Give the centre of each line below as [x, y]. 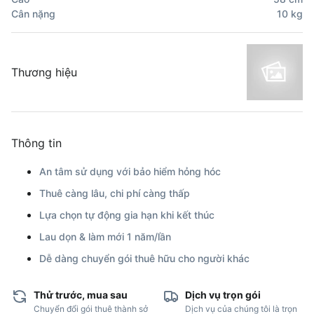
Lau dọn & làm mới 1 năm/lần [105, 236]
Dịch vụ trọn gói [223, 294]
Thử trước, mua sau [81, 294]
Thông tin [36, 143]
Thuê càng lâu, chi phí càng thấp [115, 193]
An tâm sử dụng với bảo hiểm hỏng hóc [130, 171]
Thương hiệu [44, 72]
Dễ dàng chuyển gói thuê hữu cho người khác [144, 258]
